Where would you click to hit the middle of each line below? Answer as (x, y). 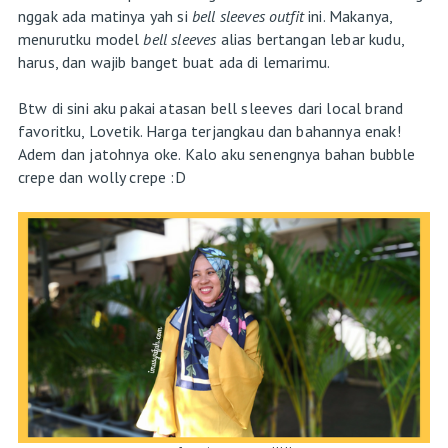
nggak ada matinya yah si (104, 15)
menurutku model (80, 38)
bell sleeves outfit (250, 15)
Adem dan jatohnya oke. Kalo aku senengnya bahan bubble (216, 153)
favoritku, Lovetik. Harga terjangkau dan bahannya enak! (209, 130)
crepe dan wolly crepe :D (101, 176)
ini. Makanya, (350, 15)
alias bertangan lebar (292, 38)
